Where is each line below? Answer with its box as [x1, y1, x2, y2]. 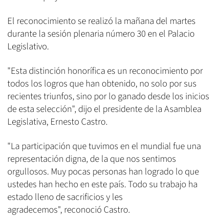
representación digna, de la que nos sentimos [7, 153, 176, 166]
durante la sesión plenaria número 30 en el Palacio [7, 27, 195, 41]
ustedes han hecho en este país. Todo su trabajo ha [7, 178, 197, 192]
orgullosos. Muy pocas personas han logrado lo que [7, 165, 199, 179]
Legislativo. [7, 40, 49, 54]
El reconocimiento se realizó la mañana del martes [7, 15, 196, 28]
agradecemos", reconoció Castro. [7, 203, 130, 217]
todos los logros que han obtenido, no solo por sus [7, 77, 197, 91]
